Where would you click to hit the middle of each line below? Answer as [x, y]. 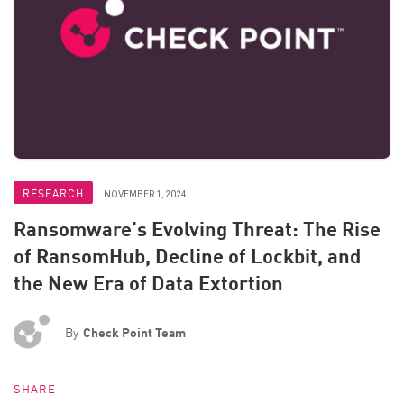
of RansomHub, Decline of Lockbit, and [187, 256]
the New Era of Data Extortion [148, 283]
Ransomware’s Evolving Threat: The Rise [197, 229]
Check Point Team [134, 332]
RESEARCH [53, 193]
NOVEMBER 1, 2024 [145, 194]
